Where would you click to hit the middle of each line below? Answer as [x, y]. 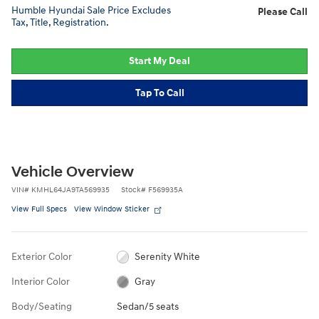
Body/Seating [42, 306]
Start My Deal [159, 61]
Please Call [283, 11]
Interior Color [41, 281]
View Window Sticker [112, 209]
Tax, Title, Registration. [60, 22]
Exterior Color [42, 256]
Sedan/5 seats [147, 306]
